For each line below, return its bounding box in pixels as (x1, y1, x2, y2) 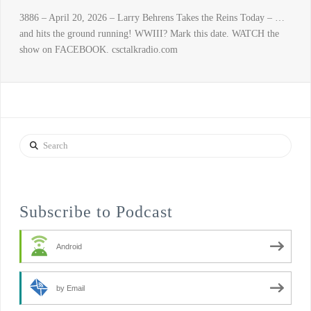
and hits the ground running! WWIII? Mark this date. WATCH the (19, 28, 279, 40)
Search (18, 135, 45, 146)
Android (56, 242, 82, 251)
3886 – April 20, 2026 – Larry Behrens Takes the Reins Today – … (19, 12, 285, 24)
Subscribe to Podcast (19, 202, 173, 221)
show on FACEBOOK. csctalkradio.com (19, 44, 178, 56)
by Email (56, 283, 85, 292)
